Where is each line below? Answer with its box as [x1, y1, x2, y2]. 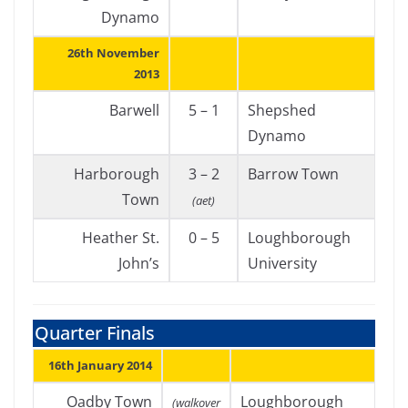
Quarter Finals [35, 321, 155, 345]
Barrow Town [248, 164, 339, 184]
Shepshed [248, 100, 316, 120]
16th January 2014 [48, 357, 152, 373]
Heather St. [82, 228, 159, 248]
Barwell [109, 100, 159, 120]
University [248, 253, 317, 273]
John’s [118, 253, 159, 273]
